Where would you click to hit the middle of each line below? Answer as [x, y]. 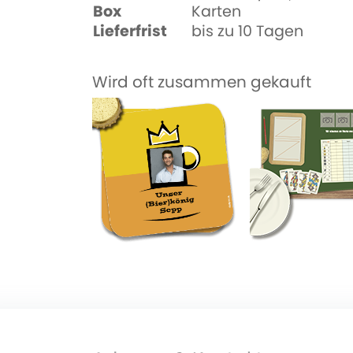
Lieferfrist [130, 31]
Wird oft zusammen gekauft [202, 82]
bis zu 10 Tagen [247, 31]
